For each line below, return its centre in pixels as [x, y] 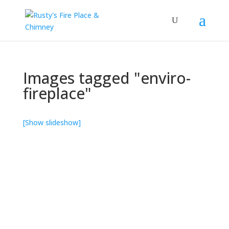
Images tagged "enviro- [107, 78]
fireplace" [57, 93]
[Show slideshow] [52, 122]
